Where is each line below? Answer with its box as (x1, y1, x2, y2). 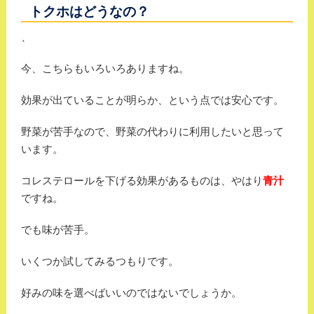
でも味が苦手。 (20, 224, 95, 236)
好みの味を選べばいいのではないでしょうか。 (20, 287, 242, 299)
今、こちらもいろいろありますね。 (20, 62, 189, 75)
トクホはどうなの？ (29, 4, 149, 20)
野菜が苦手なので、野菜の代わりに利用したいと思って (20, 125, 284, 138)
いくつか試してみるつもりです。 (20, 255, 179, 268)
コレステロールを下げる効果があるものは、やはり (20, 175, 263, 187)
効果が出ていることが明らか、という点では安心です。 (20, 94, 284, 107)
